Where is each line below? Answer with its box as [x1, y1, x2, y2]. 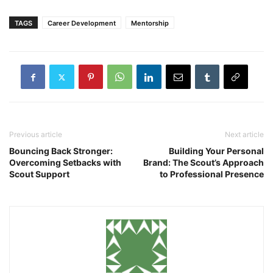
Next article [225, 130, 264, 140]
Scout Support [9, 169, 69, 180]
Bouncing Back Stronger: [9, 146, 113, 157]
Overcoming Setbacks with [9, 157, 121, 168]
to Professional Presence [160, 169, 264, 180]
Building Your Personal [169, 146, 264, 157]
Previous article [9, 130, 62, 140]
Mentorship [131, 19, 169, 28]
